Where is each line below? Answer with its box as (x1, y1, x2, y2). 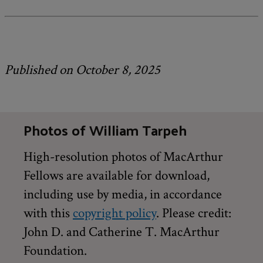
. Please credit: (156, 204, 231, 222)
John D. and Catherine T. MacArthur (23, 223, 220, 241)
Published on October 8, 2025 (5, 61, 160, 79)
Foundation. (23, 242, 87, 260)
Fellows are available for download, (23, 167, 210, 185)
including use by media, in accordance (23, 186, 222, 204)
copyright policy (73, 204, 156, 222)
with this (23, 204, 73, 222)
